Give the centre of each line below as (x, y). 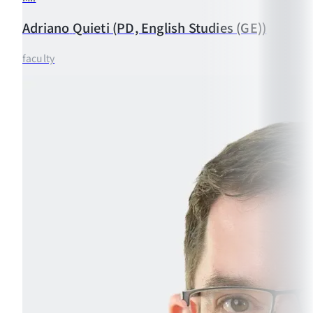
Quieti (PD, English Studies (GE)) (169, 27)
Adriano (46, 27)
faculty (39, 58)
